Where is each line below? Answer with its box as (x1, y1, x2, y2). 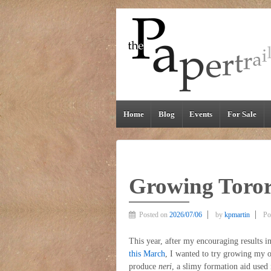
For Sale (227, 109, 256, 119)
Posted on (139, 210, 169, 219)
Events (189, 109, 213, 119)
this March (129, 249, 165, 259)
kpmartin (224, 210, 250, 219)
